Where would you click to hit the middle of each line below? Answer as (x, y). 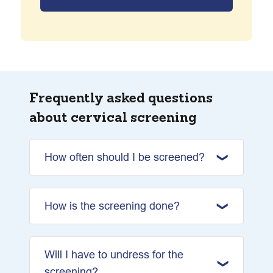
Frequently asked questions (121, 97)
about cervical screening (113, 117)
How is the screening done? (112, 206)
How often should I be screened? (125, 157)
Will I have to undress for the (114, 254)
